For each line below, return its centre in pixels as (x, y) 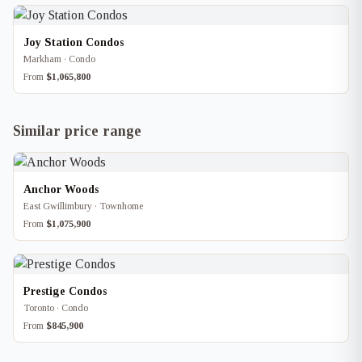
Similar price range (77, 131)
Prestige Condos (65, 291)
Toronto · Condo (56, 308)
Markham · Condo (59, 59)
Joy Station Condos (74, 42)
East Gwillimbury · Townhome (83, 206)
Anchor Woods (61, 189)
